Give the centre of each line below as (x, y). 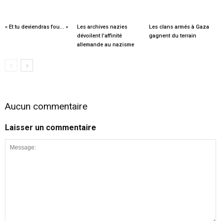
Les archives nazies (102, 27)
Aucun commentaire (46, 106)
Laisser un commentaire (51, 127)
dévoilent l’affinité (99, 36)
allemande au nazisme (105, 44)
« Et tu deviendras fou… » (37, 27)
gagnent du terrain (172, 36)
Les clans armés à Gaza (179, 27)
